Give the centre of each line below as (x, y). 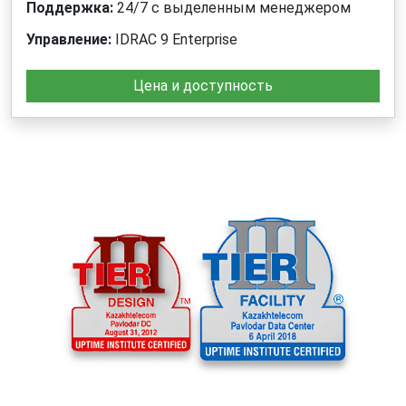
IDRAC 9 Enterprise (174, 40)
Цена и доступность (203, 86)
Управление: (69, 40)
